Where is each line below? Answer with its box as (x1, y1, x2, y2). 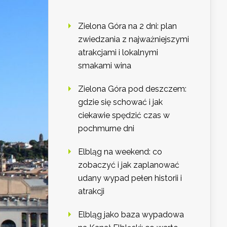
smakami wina (78, 61, 131, 71)
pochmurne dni (78, 124, 134, 134)
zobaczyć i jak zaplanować (78, 160, 179, 170)
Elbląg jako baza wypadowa (78, 210, 184, 220)
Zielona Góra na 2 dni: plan (78, 21, 177, 31)
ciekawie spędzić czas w (78, 110, 170, 121)
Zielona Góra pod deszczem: (78, 84, 186, 94)
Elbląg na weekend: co (78, 147, 162, 157)
